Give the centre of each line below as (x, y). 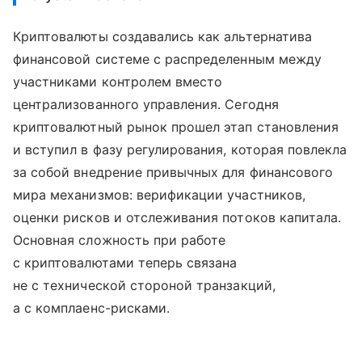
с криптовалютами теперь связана (125, 262)
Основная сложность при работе (120, 240)
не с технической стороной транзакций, (144, 285)
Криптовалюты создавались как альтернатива (162, 36)
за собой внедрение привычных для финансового (173, 172)
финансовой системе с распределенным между (167, 59)
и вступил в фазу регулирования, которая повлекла (180, 149)
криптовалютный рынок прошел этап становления (176, 126)
